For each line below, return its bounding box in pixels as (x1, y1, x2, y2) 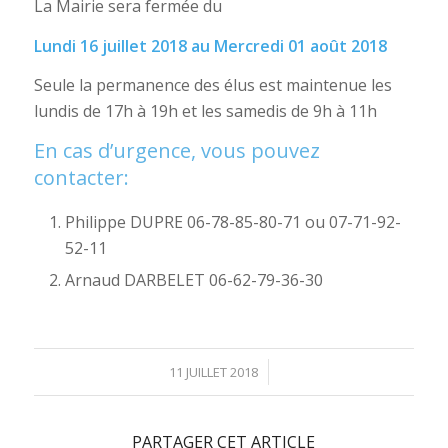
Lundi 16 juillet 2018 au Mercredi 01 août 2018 (33, 34, 387, 57)
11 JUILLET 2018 (168, 362, 258, 381)
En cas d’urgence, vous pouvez (33, 137, 320, 165)
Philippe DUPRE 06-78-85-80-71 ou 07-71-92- (64, 210, 401, 233)
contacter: (33, 164, 129, 192)
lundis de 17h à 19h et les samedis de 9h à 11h (33, 100, 377, 123)
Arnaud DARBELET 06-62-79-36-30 (64, 268, 323, 291)
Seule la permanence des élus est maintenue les (33, 74, 392, 97)
